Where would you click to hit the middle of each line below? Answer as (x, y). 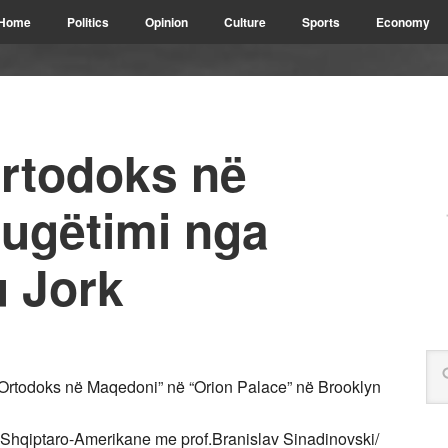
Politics (88, 22)
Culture (245, 22)
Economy (403, 22)
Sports (321, 22)
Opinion (166, 22)
